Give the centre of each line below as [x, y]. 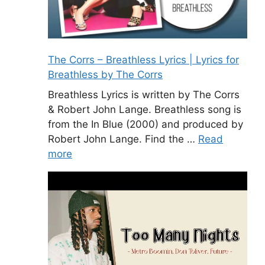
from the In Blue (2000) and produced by [146, 124]
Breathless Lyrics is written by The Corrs [144, 94]
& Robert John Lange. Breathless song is [145, 109]
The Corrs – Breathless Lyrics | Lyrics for [143, 60]
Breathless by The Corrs [105, 75]
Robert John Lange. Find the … [123, 139]
